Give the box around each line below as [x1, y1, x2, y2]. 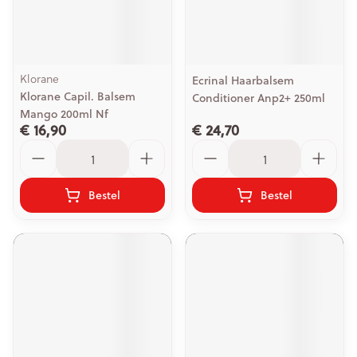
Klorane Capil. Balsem [20, 88, 135, 104]
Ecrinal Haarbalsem [192, 73, 294, 88]
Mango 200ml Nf [20, 106, 108, 122]
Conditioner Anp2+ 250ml [192, 90, 325, 106]
